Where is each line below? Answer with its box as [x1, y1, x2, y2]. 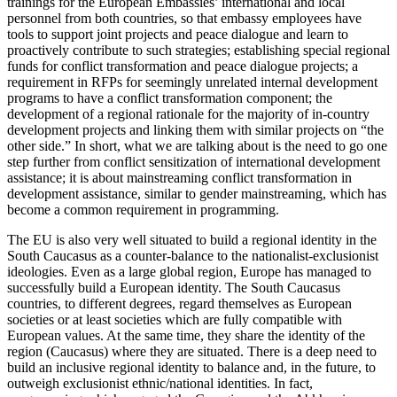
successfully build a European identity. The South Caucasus [7, 280, 340, 296]
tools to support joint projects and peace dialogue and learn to [7, 27, 348, 43]
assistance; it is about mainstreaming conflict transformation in [7, 170, 352, 186]
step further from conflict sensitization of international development [7, 154, 380, 170]
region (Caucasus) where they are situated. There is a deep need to [7, 344, 377, 360]
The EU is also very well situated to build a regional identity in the [7, 232, 377, 248]
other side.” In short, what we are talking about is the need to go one [7, 138, 387, 154]
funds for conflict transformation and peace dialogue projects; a [7, 58, 358, 74]
